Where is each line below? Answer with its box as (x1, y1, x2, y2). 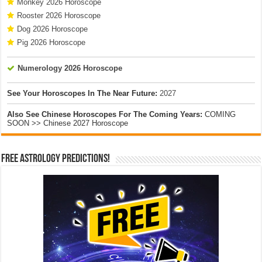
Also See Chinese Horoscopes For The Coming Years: (7, 109, 203, 119)
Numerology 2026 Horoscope (18, 63, 123, 73)
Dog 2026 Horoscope (17, 24, 88, 33)
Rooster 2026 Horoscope (17, 11, 101, 20)
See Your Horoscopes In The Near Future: (7, 88, 158, 98)
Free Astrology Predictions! (1, 153, 111, 165)
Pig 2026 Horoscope (17, 37, 86, 47)
